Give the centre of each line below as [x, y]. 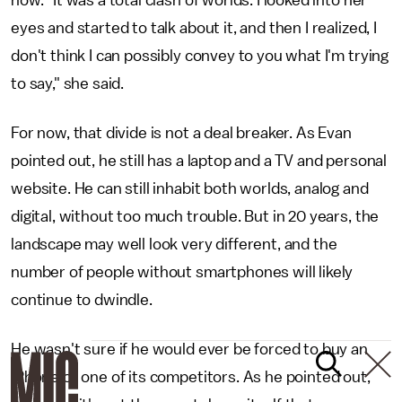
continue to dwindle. [82, 299]
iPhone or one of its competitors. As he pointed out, [191, 376]
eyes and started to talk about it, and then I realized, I [194, 27]
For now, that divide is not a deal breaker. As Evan [181, 132]
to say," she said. [68, 83]
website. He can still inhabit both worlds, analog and [190, 188]
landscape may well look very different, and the [174, 244]
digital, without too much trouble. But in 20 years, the [195, 216]
